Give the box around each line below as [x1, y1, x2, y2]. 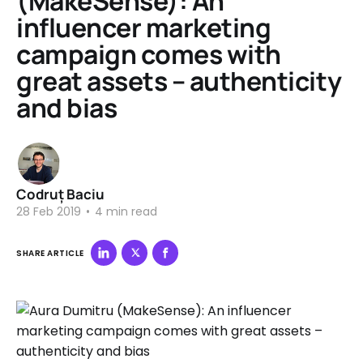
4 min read [92, 203, 157, 220]
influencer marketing [16, 10, 271, 45]
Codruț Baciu [16, 185, 105, 203]
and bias [16, 90, 117, 126]
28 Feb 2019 [16, 203, 81, 220]
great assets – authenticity [16, 63, 342, 99]
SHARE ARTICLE [16, 246, 84, 259]
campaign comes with [16, 36, 281, 72]
